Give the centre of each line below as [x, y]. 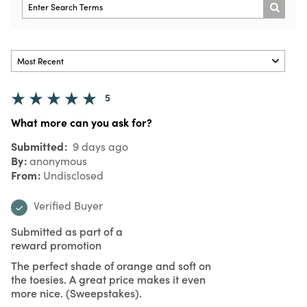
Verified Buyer [68, 205]
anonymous [58, 160]
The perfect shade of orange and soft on [111, 265]
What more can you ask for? [82, 122]
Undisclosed [73, 175]
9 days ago [99, 146]
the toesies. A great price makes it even [108, 279]
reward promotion [56, 244]
